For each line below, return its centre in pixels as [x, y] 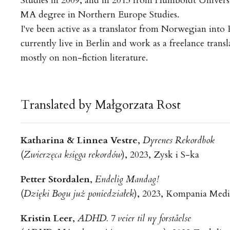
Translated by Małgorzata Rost [100, 105]
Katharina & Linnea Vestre [79, 140]
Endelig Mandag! [127, 179]
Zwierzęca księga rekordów [72, 155]
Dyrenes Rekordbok [178, 140]
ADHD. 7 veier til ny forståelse [134, 218]
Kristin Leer [46, 218]
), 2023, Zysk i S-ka [160, 155]
